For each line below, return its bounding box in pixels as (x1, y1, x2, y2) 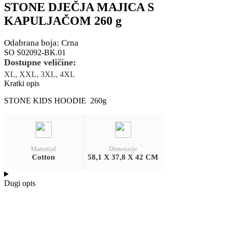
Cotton (32, 153, 55, 161)
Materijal (30, 144, 56, 153)
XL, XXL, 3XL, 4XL (4, 69, 75, 79)
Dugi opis (4, 178, 35, 187)
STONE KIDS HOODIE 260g (4, 96, 106, 105)
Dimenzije (108, 144, 137, 153)
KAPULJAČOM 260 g (4, 14, 122, 27)
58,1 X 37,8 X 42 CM (88, 153, 159, 161)
